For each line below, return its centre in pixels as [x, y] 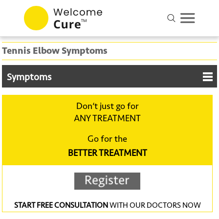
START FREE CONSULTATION [61, 205]
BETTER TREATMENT [107, 153]
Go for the [108, 139]
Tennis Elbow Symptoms [55, 51]
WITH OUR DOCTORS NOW [154, 205]
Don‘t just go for [107, 106]
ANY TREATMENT [108, 119]
